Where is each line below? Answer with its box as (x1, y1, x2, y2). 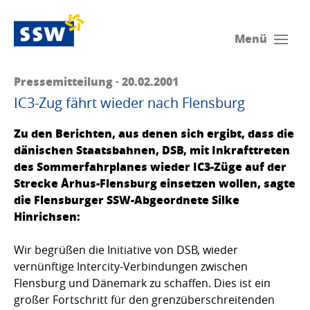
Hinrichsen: (14, 208, 80, 225)
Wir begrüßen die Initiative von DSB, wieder (14, 242, 238, 258)
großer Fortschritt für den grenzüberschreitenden (14, 292, 275, 308)
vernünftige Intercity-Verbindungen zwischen (14, 259, 248, 275)
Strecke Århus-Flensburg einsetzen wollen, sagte (14, 175, 295, 192)
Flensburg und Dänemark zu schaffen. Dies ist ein (14, 275, 271, 291)
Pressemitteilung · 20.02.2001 (14, 73, 179, 90)
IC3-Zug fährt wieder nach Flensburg (14, 93, 245, 113)
